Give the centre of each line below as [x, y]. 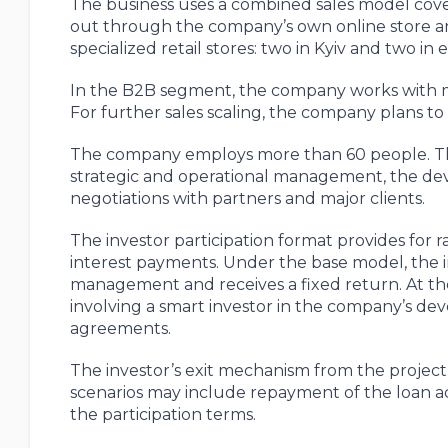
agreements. [120, 328]
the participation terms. [162, 414]
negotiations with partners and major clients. [247, 198]
